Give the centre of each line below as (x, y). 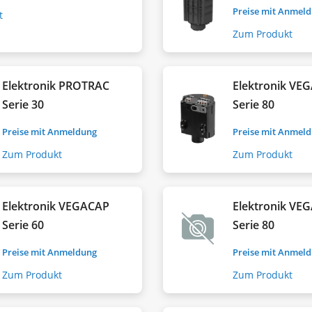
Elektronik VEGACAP (56, 206)
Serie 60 (23, 225)
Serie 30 (23, 104)
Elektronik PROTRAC (56, 85)
